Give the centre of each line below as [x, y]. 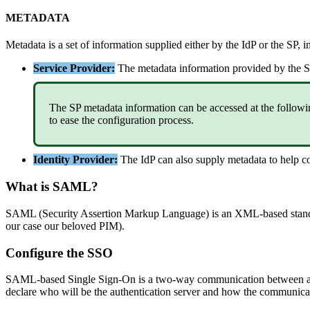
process [175, 120]
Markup [142, 213]
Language [184, 213]
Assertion [101, 213]
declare [21, 292]
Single [82, 280]
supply [210, 160]
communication [231, 280]
